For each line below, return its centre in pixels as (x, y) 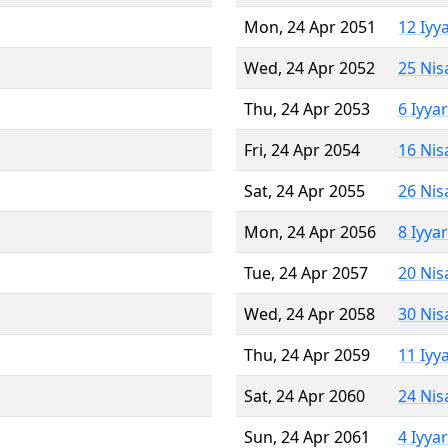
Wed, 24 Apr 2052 (309, 67)
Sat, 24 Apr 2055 (304, 190)
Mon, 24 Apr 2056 (310, 231)
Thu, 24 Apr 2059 (307, 354)
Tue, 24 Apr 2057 (306, 272)
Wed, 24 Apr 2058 (309, 313)
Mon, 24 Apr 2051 (310, 26)
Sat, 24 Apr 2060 (304, 395)
